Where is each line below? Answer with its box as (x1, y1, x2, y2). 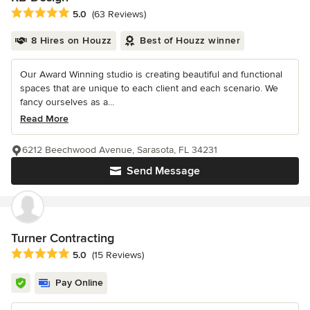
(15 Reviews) (92, 249, 144, 262)
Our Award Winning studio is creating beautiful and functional (20, 69, 282, 81)
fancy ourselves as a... (20, 96, 114, 109)
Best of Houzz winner (140, 35, 240, 47)
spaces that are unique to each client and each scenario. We (20, 82, 278, 95)
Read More (20, 113, 69, 125)
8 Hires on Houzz (30, 35, 112, 47)
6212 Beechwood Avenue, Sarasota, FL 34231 (22, 144, 217, 156)
